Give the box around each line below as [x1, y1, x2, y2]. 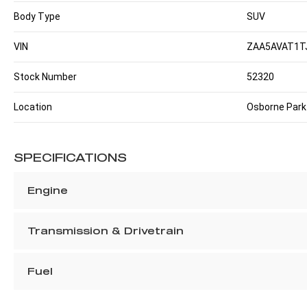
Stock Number [14, 71, 77, 83]
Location [14, 101, 52, 113]
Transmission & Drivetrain [27, 225, 184, 237]
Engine [27, 184, 68, 197]
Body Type [14, 11, 60, 23]
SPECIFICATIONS [14, 151, 127, 164]
